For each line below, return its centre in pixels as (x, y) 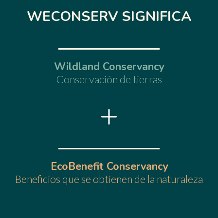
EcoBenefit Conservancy (109, 166)
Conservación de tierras (109, 79)
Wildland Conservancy (109, 66)
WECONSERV (74, 16)
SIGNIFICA (156, 16)
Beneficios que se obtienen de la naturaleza (109, 179)
